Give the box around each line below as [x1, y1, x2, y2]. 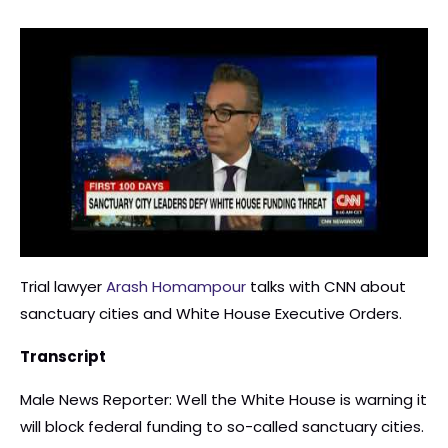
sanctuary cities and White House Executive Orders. [20, 303, 402, 325]
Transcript [20, 346, 106, 368]
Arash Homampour [106, 276, 246, 298]
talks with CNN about [246, 276, 406, 298]
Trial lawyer [20, 276, 106, 298]
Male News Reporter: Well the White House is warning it [20, 389, 427, 411]
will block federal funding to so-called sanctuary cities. [20, 416, 424, 438]
